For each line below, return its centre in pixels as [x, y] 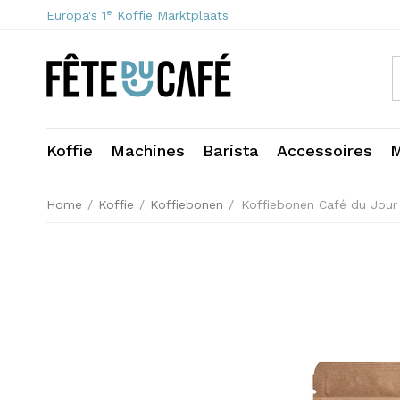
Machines [148, 150]
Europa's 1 [76, 15]
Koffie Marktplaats [173, 15]
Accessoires [325, 150]
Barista [231, 150]
